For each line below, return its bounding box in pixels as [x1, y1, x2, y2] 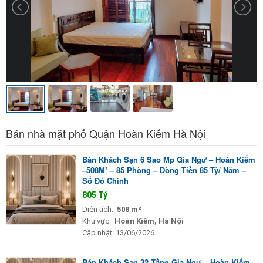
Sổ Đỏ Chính [82, 174, 129, 186]
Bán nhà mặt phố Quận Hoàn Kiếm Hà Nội [6, 125, 205, 141]
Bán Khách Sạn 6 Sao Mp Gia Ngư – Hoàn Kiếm [82, 153, 255, 165]
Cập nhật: [82, 228, 114, 237]
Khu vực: [82, 216, 111, 225]
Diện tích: [82, 204, 113, 214]
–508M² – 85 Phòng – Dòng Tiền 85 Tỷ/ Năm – [82, 164, 246, 176]
